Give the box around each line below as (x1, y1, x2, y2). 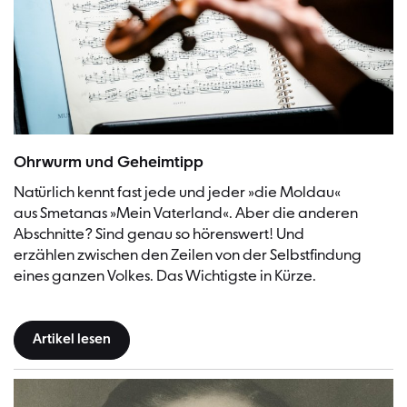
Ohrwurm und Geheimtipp (14, 154, 203, 173)
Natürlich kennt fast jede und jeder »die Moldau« (14, 184, 341, 203)
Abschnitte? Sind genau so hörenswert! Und (14, 226, 304, 244)
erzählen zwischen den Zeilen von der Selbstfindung (14, 247, 362, 265)
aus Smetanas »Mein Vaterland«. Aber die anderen (14, 205, 358, 223)
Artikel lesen (33, 333, 111, 348)
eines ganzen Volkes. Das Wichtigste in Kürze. (14, 268, 316, 286)
